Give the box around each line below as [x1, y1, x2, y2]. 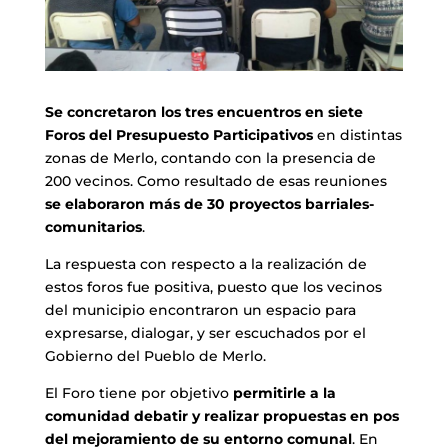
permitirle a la [232, 384, 336, 403]
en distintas [312, 126, 402, 145]
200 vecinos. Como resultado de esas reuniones [44, 172, 387, 191]
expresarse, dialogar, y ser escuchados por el [44, 324, 366, 343]
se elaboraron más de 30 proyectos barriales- [44, 195, 374, 214]
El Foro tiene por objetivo [44, 384, 233, 403]
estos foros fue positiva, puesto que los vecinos [44, 278, 382, 297]
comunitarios [44, 218, 142, 237]
